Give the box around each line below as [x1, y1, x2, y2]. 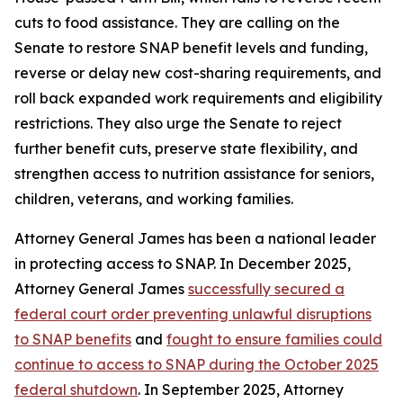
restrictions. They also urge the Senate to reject [14, 114, 342, 132]
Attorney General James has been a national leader [14, 229, 376, 247]
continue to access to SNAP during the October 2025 [14, 355, 379, 373]
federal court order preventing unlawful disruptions [14, 305, 372, 323]
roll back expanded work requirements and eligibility [14, 89, 382, 107]
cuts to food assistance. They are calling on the [14, 13, 340, 31]
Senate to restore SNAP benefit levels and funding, [14, 39, 368, 57]
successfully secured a [188, 280, 345, 298]
